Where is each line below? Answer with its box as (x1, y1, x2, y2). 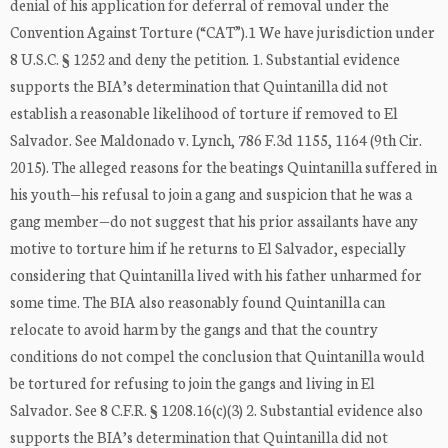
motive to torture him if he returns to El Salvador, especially (10, 237, 406, 259)
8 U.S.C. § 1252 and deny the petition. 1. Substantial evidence (10, 48, 400, 70)
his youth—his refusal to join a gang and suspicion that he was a (10, 183, 412, 205)
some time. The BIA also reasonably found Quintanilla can (10, 291, 385, 313)
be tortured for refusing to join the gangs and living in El (10, 372, 375, 394)
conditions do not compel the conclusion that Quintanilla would (10, 345, 425, 367)
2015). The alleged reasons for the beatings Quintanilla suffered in (10, 156, 437, 178)
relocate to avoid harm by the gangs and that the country (10, 318, 378, 340)
